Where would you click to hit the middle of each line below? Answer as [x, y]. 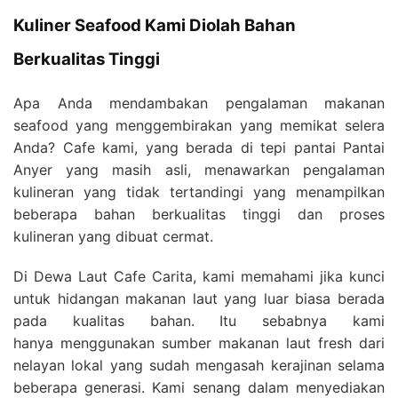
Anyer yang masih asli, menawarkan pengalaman [199, 169]
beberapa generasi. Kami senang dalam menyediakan [199, 387]
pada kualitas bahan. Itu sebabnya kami [199, 320]
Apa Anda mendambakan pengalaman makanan [199, 103]
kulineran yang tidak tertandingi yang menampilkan [199, 191]
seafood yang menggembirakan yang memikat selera [199, 125]
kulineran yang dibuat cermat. [113, 236]
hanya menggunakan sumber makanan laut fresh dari [199, 342]
